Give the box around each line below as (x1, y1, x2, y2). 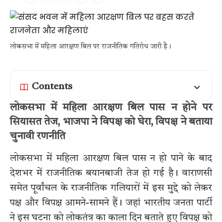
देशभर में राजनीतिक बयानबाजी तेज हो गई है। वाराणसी (10, 168, 212, 178)
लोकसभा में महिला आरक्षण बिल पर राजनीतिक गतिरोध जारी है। (10, 43, 171, 51)
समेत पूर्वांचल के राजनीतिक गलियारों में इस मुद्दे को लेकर (10, 183, 212, 193)
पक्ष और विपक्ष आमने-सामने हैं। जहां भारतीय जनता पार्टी (10, 198, 212, 208)
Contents (32, 82, 72, 92)
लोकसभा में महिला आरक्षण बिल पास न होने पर (10, 103, 212, 113)
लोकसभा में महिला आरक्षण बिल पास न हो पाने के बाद (10, 153, 212, 164)
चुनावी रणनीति (10, 131, 65, 142)
